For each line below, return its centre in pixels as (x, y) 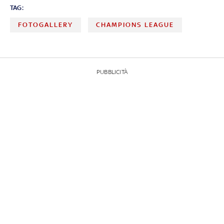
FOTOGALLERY (45, 24)
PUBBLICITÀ (112, 72)
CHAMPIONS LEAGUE (135, 24)
